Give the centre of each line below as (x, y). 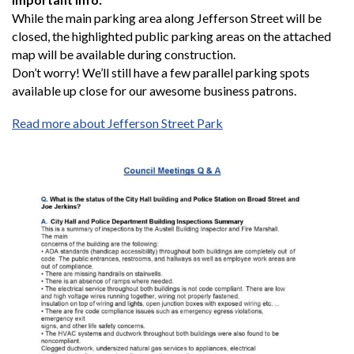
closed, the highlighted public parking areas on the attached (171, 36)
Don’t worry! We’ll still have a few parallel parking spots (161, 73)
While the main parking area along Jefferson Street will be (167, 18)
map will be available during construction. (124, 55)
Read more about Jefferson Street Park (117, 123)
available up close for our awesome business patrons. (154, 91)
